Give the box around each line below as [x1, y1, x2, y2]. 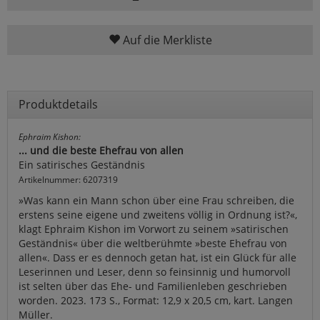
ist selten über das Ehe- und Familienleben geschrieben [19, 279, 287, 293]
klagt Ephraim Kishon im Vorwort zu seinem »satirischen [19, 221, 289, 236]
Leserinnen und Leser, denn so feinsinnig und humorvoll [19, 264, 291, 279]
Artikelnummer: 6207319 [19, 173, 118, 185]
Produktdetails [19, 96, 98, 112]
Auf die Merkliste [119, 31, 212, 48]
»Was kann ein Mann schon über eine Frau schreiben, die [19, 193, 294, 207]
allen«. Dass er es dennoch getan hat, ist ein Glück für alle [19, 250, 296, 264]
